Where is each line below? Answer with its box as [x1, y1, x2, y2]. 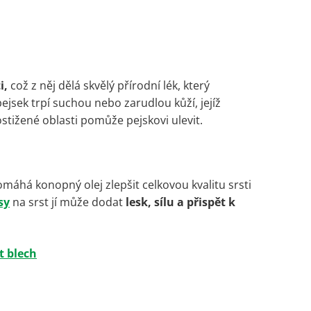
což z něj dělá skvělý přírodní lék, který [8, 77, 210, 93]
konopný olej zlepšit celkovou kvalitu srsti [35, 176, 251, 192]
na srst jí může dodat [10, 194, 126, 210]
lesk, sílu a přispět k [126, 194, 235, 210]
